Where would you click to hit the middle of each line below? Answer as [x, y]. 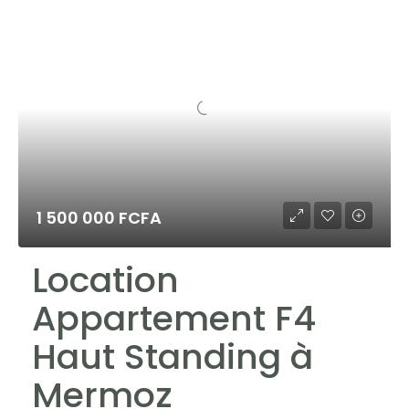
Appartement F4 [174, 318]
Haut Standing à [173, 357]
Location [105, 280]
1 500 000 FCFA [99, 218]
